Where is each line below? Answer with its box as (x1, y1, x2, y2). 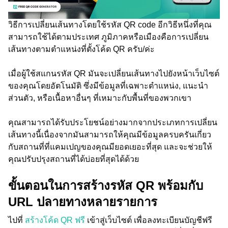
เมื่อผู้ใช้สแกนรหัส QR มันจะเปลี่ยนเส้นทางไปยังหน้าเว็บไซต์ (8, 69, 219, 78)
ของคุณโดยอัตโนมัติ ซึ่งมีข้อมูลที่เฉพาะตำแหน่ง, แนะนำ (8, 81, 208, 90)
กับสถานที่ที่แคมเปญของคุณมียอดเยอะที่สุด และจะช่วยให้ (8, 142, 212, 151)
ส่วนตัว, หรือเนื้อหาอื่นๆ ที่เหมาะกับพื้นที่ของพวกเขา (8, 94, 191, 102)
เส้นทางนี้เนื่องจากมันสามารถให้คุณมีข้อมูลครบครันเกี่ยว (8, 130, 211, 139)
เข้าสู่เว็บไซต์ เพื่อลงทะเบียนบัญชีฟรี (87, 216, 212, 224)
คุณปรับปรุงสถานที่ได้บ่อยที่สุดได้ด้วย (8, 155, 139, 163)
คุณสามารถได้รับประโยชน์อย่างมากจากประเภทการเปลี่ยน (8, 118, 217, 127)
